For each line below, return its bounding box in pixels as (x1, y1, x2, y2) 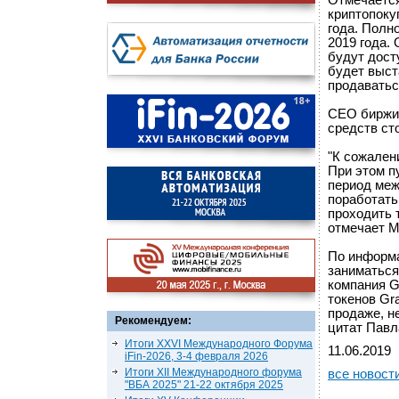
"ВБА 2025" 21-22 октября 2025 (125, 379, 283, 391)
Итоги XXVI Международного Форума (125, 338, 313, 350)
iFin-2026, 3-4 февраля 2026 (125, 350, 268, 362)
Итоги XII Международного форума (125, 366, 302, 379)
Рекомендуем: (115, 314, 191, 327)
